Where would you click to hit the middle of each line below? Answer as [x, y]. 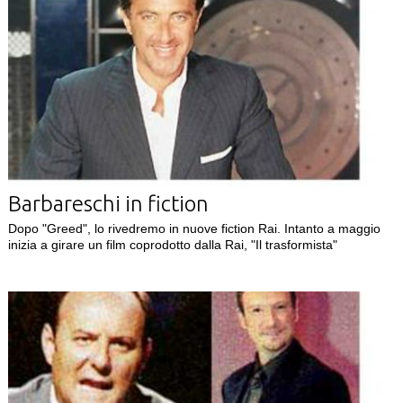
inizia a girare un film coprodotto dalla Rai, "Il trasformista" [172, 244]
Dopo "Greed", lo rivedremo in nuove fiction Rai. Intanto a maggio [194, 228]
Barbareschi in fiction [108, 203]
